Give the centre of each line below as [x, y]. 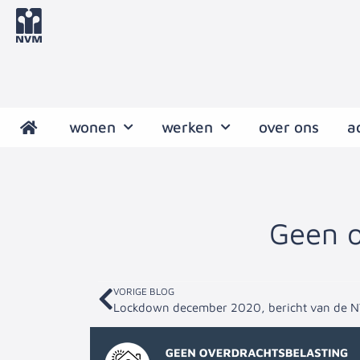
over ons [289, 127]
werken [187, 127]
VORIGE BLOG [144, 292]
